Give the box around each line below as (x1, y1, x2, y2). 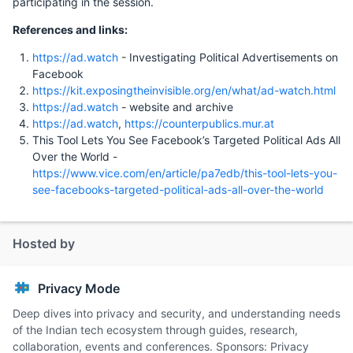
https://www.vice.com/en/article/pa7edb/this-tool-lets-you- (32, 165, 337, 180)
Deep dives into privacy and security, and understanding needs (13, 306, 340, 320)
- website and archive (118, 99, 233, 113)
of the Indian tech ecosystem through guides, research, (13, 322, 298, 336)
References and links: (13, 22, 128, 36)
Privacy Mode (38, 280, 120, 296)
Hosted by (13, 235, 75, 251)
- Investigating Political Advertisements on (118, 50, 338, 64)
